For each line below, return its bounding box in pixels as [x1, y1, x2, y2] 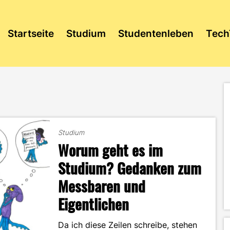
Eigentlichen [58, 193, 129, 215]
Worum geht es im [58, 139, 163, 161]
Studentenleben [118, 27, 194, 40]
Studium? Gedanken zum [58, 157, 202, 179]
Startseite [7, 27, 54, 40]
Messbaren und [58, 175, 146, 197]
